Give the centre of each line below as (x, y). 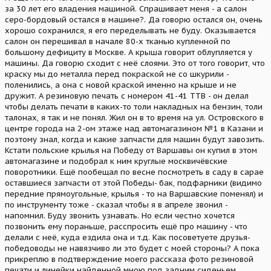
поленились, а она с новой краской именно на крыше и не (121, 85)
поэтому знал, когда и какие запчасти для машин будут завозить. (135, 139)
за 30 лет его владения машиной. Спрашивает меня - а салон (126, 8)
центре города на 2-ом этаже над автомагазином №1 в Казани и (134, 128)
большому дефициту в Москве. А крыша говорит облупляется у (129, 52)
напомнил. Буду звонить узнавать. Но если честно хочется (120, 215)
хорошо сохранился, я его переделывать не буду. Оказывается (130, 30)
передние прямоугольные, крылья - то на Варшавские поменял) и (134, 194)
